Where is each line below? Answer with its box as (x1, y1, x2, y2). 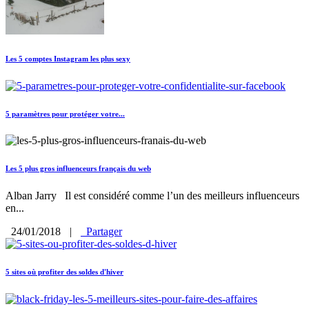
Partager (81, 226, 122, 238)
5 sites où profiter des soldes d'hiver (6, 268, 123, 277)
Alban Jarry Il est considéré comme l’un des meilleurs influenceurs (6, 190, 299, 202)
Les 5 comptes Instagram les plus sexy (6, 54, 130, 63)
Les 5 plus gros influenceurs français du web (6, 164, 151, 173)
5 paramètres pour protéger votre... (6, 109, 125, 118)
